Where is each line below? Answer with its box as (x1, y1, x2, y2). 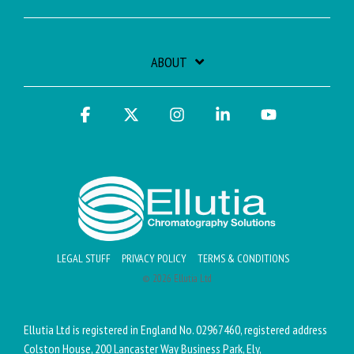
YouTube (277, 105, 318, 124)
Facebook (93, 105, 140, 124)
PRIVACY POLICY (122, 251, 186, 266)
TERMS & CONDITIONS (198, 251, 289, 266)
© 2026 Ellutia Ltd (142, 272, 212, 286)
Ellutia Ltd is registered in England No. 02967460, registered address (24, 322, 327, 338)
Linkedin (231, 105, 273, 124)
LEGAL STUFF (57, 251, 111, 266)
